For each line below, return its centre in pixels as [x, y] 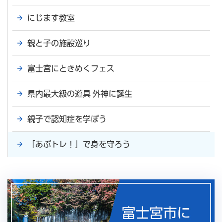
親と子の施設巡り [59, 43]
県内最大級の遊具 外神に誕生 [80, 93]
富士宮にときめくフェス [71, 68]
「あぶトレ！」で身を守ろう [79, 144]
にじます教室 [51, 18]
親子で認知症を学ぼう [67, 119]
